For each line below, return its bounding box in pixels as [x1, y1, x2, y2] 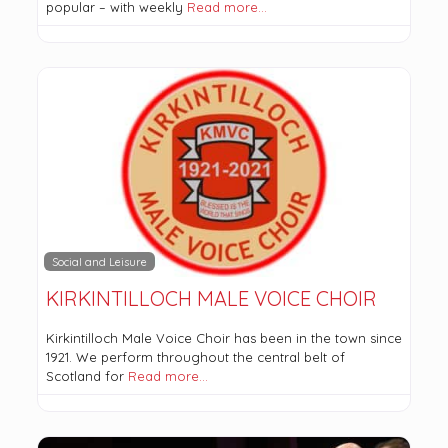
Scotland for [45, 368, 128, 385]
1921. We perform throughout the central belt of [45, 349, 345, 366]
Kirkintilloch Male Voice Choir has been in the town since [45, 330, 402, 347]
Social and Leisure [52, 254, 147, 269]
